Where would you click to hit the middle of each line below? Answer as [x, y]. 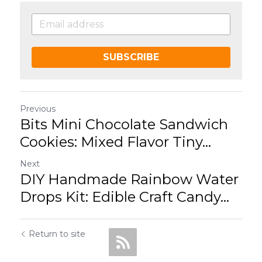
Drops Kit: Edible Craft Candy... [125, 197]
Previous [38, 109]
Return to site [57, 234]
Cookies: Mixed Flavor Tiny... [116, 142]
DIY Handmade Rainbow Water [129, 180]
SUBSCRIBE [131, 57]
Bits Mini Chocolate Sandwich [124, 125]
